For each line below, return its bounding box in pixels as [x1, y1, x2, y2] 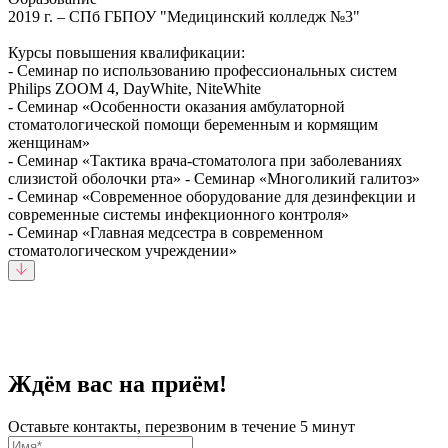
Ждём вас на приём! [8, 371, 227, 398]
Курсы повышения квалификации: [8, 44, 245, 62]
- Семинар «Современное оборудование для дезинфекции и [8, 188, 416, 206]
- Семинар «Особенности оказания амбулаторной [8, 98, 345, 116]
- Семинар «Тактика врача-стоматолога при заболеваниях [8, 152, 402, 170]
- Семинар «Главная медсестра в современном [8, 224, 323, 242]
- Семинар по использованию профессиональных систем [8, 62, 397, 80]
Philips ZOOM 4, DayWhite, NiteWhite [8, 80, 261, 98]
